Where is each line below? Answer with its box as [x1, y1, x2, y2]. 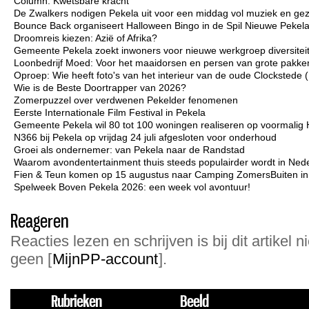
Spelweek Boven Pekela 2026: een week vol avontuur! [14, 181, 250, 192]
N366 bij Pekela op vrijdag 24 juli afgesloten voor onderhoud [14, 132, 277, 143]
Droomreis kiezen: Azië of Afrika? [14, 32, 157, 43]
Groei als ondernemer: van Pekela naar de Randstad [14, 144, 245, 155]
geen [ [10, 250, 52, 268]
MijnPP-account [52, 250, 158, 268]
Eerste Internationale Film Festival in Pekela [14, 107, 206, 118]
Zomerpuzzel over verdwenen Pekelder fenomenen [14, 94, 238, 106]
